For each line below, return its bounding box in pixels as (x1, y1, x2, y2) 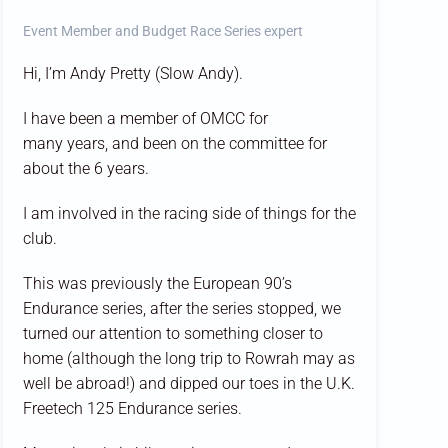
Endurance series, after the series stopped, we (22, 298, 341, 318)
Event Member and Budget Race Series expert (22, 22, 303, 39)
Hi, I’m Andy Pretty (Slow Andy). (22, 63, 243, 83)
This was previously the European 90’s (22, 273, 292, 293)
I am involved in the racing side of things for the (22, 203, 356, 223)
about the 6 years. (22, 158, 149, 178)
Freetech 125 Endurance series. (22, 398, 242, 418)
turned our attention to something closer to (22, 323, 323, 343)
